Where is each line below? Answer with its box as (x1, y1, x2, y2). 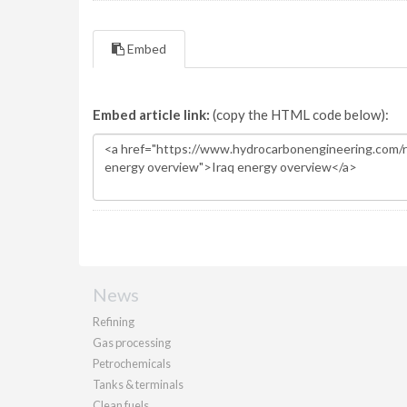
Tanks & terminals (93, 377, 184, 392)
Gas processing (93, 335, 171, 350)
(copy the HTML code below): (210, 106, 389, 123)
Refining (93, 314, 134, 329)
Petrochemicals (93, 356, 171, 371)
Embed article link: (93, 106, 210, 123)
